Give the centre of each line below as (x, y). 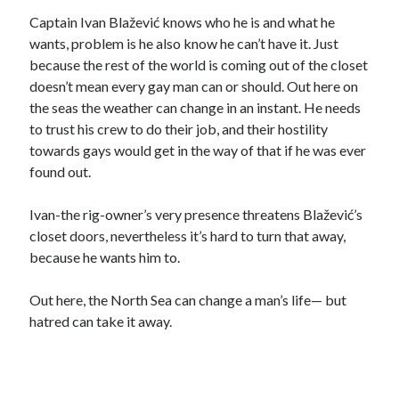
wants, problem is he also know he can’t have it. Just (184, 43)
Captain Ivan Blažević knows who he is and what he (183, 21)
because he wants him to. (105, 256)
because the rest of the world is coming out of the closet (199, 64)
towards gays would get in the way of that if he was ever (198, 150)
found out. (61, 171)
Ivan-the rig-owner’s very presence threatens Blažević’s (196, 214)
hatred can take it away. (101, 321)
